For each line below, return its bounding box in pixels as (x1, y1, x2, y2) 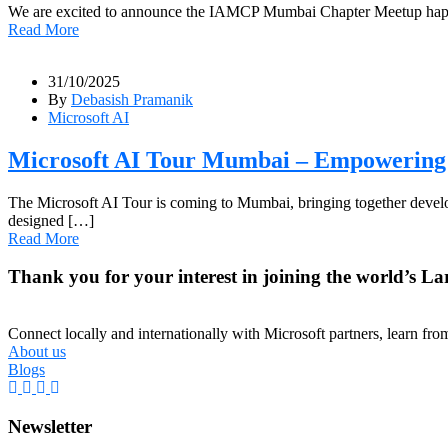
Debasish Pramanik (71, 90, 193, 108)
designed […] (8, 211, 94, 229)
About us (8, 342, 66, 360)
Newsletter (8, 415, 92, 437)
